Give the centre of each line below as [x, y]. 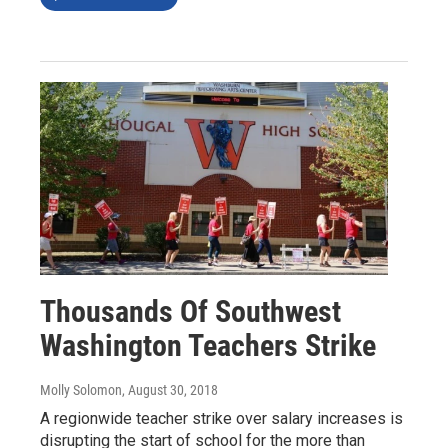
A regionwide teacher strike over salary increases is [221, 419]
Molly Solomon [81, 390]
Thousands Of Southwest [190, 312]
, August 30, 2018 [170, 390]
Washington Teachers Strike [208, 346]
